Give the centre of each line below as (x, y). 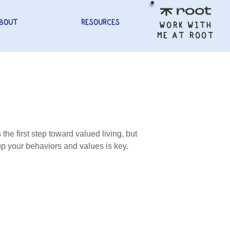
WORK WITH (186, 25)
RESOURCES (100, 22)
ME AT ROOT (186, 35)
